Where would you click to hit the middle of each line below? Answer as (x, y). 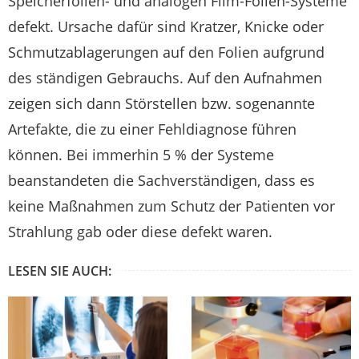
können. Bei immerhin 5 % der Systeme (141, 155)
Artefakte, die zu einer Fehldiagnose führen (152, 129)
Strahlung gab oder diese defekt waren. (140, 232)
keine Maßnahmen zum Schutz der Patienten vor (171, 206)
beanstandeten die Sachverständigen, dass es (161, 181)
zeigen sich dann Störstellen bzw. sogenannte (161, 104)
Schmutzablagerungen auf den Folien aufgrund (166, 52)
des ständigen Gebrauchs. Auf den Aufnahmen (165, 78)
